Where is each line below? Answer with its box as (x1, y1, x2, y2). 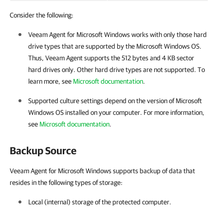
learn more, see (28, 77, 73, 85)
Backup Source (10, 145, 76, 156)
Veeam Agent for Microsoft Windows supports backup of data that (10, 167, 195, 175)
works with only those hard (130, 31, 207, 38)
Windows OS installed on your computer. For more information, (28, 109, 204, 116)
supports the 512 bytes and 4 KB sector (83, 54, 194, 62)
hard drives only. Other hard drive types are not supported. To (28, 66, 205, 73)
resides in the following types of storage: (10, 179, 123, 186)
